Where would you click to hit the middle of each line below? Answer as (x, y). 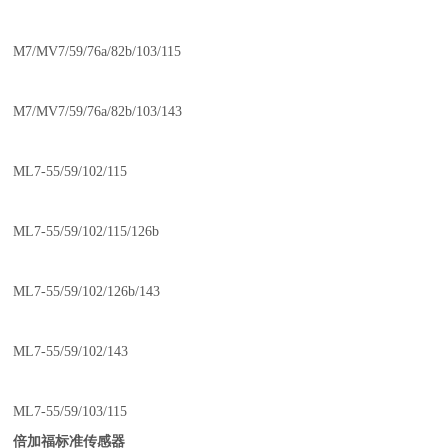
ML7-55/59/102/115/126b (86, 231)
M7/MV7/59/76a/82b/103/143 (98, 111)
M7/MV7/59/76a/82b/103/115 (97, 51)
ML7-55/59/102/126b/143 (87, 291)
